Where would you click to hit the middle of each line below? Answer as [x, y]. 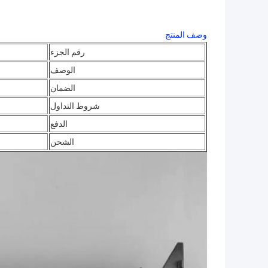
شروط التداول [75, 106]
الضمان [63, 88]
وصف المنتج [186, 35]
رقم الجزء [68, 52]
